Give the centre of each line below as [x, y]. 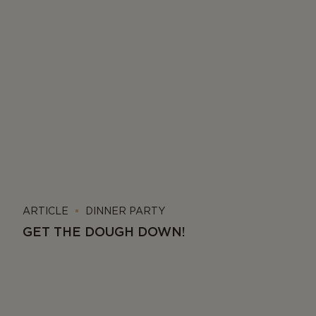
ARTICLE [45, 211]
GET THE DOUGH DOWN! [104, 232]
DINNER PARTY [125, 211]
